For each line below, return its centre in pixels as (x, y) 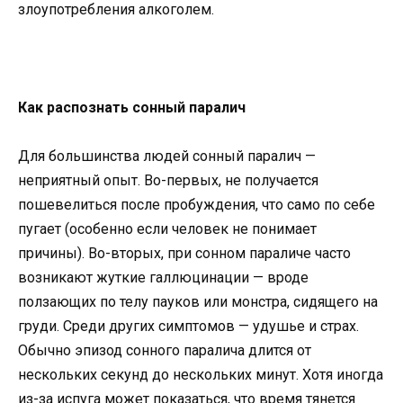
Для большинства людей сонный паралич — (167, 156)
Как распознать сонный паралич (132, 107)
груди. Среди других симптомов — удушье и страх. (188, 326)
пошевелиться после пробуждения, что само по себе (197, 204)
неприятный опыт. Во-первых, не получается (168, 180)
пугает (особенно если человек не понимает (167, 228)
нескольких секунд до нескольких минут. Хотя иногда (201, 374)
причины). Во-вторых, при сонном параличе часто (184, 253)
